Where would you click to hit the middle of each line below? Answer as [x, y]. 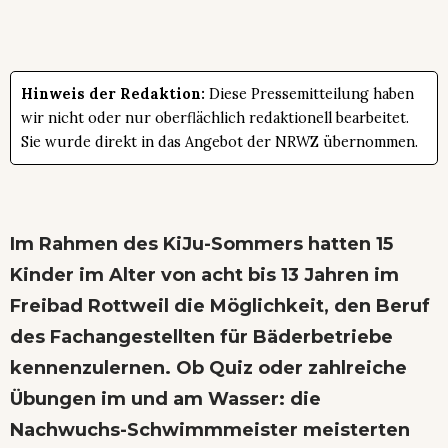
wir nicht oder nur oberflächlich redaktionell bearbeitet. [215, 117]
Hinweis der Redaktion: [113, 93]
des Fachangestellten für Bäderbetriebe [201, 336]
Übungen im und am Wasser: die [165, 398]
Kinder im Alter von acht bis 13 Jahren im [204, 274]
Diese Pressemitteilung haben [309, 93]
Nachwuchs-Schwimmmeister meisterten [210, 429]
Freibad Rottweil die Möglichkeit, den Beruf [220, 305]
